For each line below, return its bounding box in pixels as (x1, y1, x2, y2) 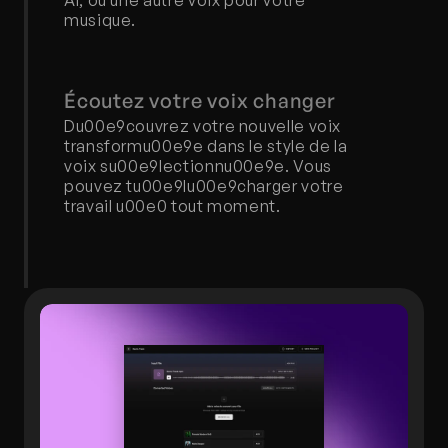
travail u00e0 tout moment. (64, 196, 281, 216)
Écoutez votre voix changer (64, 88, 336, 113)
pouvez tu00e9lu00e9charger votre (64, 176, 344, 196)
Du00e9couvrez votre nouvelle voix (64, 116, 342, 136)
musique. (64, 10, 137, 30)
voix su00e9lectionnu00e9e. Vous (64, 156, 332, 176)
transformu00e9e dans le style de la (64, 136, 348, 156)
